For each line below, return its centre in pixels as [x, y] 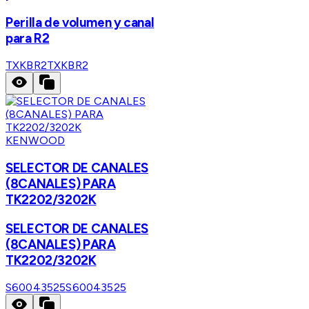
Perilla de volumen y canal [80, 22]
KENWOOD [36, 141]
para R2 [28, 38]
